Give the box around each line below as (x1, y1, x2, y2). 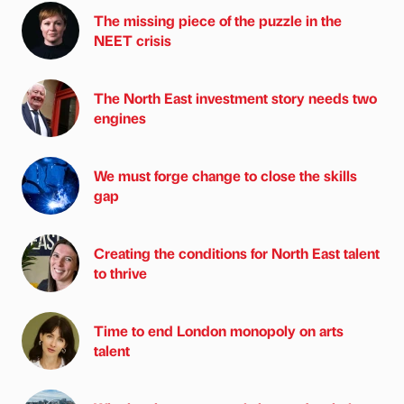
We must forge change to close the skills (94, 166, 357, 186)
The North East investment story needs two (94, 88, 377, 108)
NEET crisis (94, 31, 171, 50)
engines (94, 108, 146, 128)
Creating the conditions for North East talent (94, 243, 380, 263)
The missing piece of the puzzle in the (94, 11, 342, 31)
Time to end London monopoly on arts (94, 321, 344, 341)
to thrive (94, 263, 147, 283)
